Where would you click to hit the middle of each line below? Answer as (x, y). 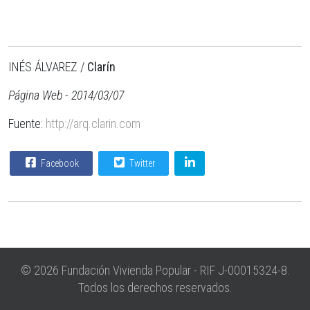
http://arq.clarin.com (93, 123)
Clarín (101, 66)
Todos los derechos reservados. (155, 287)
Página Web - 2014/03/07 (66, 95)
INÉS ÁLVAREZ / (48, 66)
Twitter (141, 163)
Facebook (59, 163)
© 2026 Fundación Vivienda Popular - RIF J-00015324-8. (155, 270)
